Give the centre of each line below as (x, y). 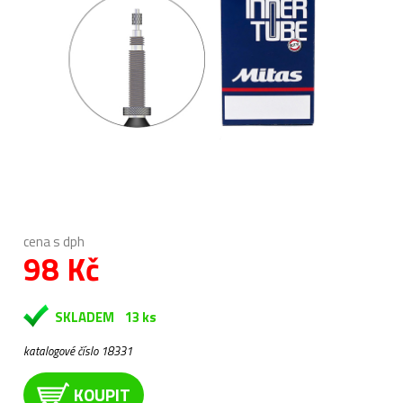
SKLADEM (85, 317)
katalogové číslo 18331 (78, 351)
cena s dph (54, 242)
